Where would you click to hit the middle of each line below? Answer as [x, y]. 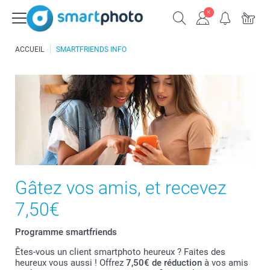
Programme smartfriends [66, 232]
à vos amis [225, 263]
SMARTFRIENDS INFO [91, 49]
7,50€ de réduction [164, 263]
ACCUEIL [30, 49]
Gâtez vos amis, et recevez [121, 188]
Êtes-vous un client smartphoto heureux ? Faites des [120, 252]
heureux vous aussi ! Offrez [71, 263]
